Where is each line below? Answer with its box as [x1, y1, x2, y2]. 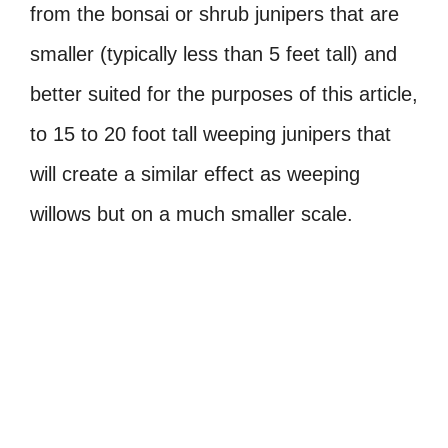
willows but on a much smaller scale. [30, 202, 353, 225]
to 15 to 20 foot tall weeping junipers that [30, 122, 391, 145]
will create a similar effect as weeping [30, 162, 360, 185]
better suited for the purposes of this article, [30, 82, 418, 105]
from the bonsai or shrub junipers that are [30, 2, 399, 25]
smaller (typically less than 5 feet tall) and [30, 42, 397, 65]
